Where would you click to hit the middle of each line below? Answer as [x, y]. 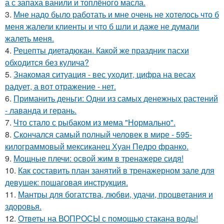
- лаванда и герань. [41, 110]
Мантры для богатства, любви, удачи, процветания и [115, 194]
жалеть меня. [29, 38]
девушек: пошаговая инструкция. [66, 182]
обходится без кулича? [47, 62]
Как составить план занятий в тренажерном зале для [116, 170]
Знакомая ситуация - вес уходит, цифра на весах [104, 74]
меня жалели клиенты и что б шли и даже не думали [102, 26]
